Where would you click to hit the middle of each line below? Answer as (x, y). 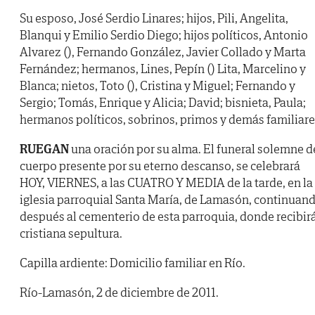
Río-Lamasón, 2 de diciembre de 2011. (119, 292)
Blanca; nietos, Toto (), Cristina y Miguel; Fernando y (157, 86)
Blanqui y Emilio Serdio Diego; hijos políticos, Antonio (164, 35)
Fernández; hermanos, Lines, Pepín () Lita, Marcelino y (163, 69)
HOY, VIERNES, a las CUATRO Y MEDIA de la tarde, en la (166, 183)
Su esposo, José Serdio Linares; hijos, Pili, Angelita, (154, 18)
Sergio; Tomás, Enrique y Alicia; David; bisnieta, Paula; (163, 103)
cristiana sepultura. (71, 233)
